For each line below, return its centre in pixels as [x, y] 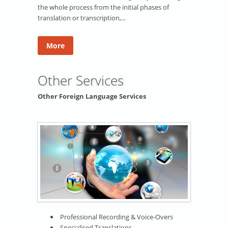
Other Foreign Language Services [92, 96]
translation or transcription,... [82, 18]
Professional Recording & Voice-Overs [117, 217]
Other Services [81, 81]
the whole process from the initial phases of [103, 7]
